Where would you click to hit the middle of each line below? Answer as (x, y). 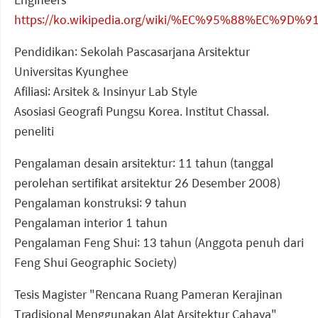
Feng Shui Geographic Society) (95, 263)
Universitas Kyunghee (71, 72)
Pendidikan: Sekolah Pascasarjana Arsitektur (132, 52)
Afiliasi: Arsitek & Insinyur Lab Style (106, 92)
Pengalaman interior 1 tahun (91, 223)
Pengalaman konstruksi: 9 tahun (100, 203)
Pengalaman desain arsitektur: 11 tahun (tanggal (144, 163)
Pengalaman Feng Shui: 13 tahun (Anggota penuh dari (159, 243)
